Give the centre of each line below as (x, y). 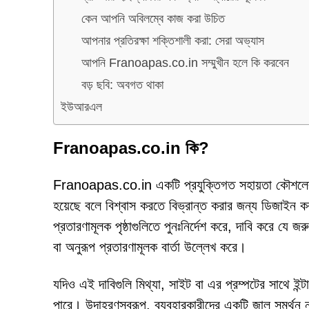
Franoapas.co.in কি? (131, 148)
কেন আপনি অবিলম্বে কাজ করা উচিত (153, 18)
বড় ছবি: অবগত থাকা (122, 84)
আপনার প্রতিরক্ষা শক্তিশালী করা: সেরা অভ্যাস (173, 40)
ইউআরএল (81, 107)
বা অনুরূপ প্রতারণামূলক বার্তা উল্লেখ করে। (150, 247)
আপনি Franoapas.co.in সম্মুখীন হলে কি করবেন (185, 62)
